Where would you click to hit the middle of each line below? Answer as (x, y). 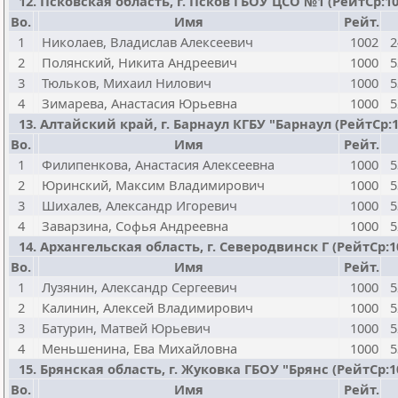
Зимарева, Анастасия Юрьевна (139, 103)
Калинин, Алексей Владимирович (147, 307)
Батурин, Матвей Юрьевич (126, 328)
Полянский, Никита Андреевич (139, 62)
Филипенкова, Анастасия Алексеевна (158, 164)
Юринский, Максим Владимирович (153, 185)
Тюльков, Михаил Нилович (127, 83)
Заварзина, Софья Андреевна (135, 226)
